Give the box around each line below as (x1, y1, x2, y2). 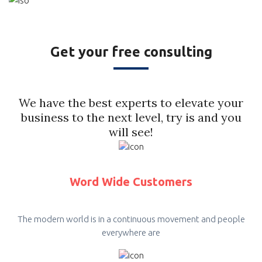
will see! (109, 124, 153, 139)
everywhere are (102, 227, 160, 237)
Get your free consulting (50, 43, 212, 59)
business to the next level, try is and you (20, 109, 242, 125)
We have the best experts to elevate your (19, 95, 243, 110)
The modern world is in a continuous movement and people (17, 213, 245, 224)
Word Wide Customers (70, 174, 192, 188)
